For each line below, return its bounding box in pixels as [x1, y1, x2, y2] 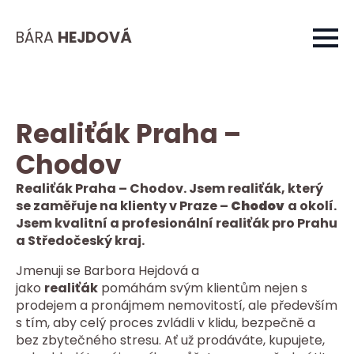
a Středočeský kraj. [16, 232, 145, 250]
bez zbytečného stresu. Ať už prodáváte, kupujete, [16, 331, 325, 349]
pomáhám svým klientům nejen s [98, 279, 307, 297]
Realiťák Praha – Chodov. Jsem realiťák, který [16, 179, 323, 198]
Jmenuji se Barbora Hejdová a [16, 262, 199, 280]
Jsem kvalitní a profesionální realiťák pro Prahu [16, 214, 337, 232]
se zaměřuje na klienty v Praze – [16, 197, 231, 215]
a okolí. [288, 197, 337, 215]
